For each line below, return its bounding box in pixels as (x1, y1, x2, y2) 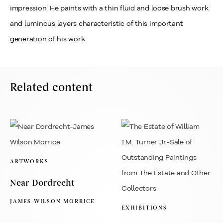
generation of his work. (10, 34, 86, 43)
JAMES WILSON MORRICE (10, 198, 95, 205)
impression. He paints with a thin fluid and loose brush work (10, 3, 209, 12)
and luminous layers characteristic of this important (10, 19, 183, 28)
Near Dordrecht (10, 178, 74, 188)
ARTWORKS (10, 158, 49, 165)
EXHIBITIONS (121, 204, 167, 212)
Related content (10, 81, 93, 95)
